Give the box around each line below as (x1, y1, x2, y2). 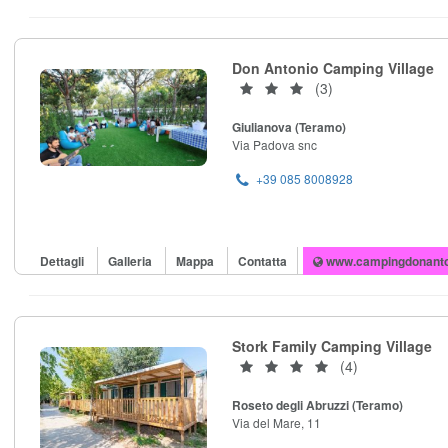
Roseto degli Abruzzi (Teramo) (232, 396, 403, 415)
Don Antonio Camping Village (232, 58, 434, 79)
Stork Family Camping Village (232, 336, 432, 357)
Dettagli (40, 252, 87, 271)
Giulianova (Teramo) (232, 118, 346, 137)
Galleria (108, 252, 155, 271)
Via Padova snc (232, 136, 317, 154)
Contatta (238, 252, 287, 271)
